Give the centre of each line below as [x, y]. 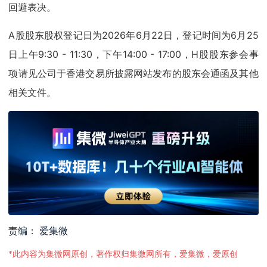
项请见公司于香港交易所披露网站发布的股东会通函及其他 [133, 74]
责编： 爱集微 [38, 231]
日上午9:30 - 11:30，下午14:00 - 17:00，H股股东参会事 [133, 55]
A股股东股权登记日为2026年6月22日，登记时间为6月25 [133, 35]
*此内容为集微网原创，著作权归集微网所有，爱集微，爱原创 [123, 254]
